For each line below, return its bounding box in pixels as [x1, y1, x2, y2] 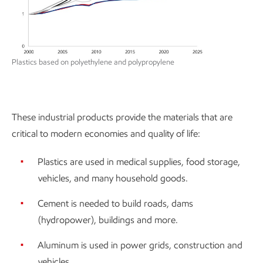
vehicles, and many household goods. [38, 172, 188, 184]
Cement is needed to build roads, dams [38, 197, 193, 209]
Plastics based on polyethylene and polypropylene [12, 57, 174, 66]
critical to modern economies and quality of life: [12, 127, 200, 139]
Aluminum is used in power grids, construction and [38, 239, 242, 251]
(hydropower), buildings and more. [38, 214, 178, 225]
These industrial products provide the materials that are [12, 111, 232, 123]
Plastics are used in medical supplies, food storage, [38, 156, 240, 167]
